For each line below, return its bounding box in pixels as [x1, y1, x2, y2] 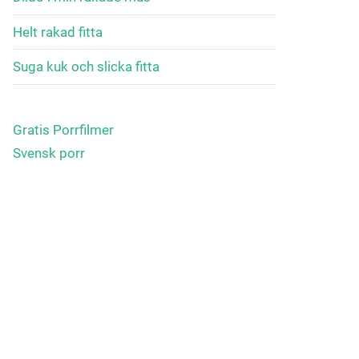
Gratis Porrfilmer [12, 122, 114, 139]
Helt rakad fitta [12, 23, 103, 40]
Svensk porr [12, 145, 85, 162]
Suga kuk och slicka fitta [12, 58, 159, 75]
